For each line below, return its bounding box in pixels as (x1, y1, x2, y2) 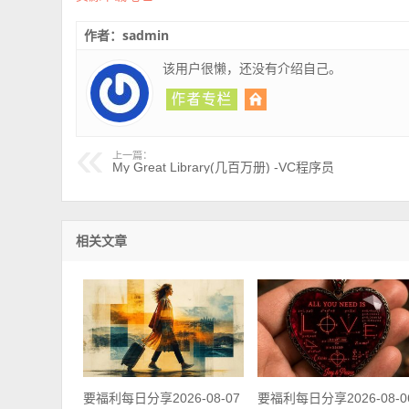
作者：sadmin (84, 26, 170, 45)
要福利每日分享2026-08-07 (82, 391, 240, 405)
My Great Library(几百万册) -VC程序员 (112, 160, 335, 175)
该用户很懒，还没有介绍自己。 (163, 59, 342, 78)
